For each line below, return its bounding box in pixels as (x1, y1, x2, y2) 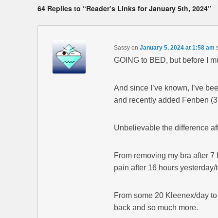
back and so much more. (113, 203, 198, 212)
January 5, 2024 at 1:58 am (139, 44, 215, 52)
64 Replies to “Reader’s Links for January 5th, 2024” (37, 3, 211, 14)
